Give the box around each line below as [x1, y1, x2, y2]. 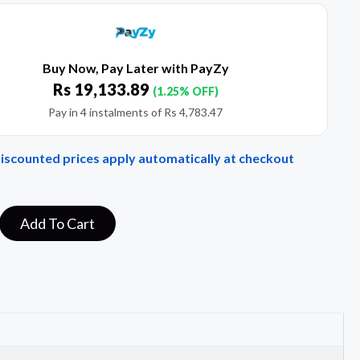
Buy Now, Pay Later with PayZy [42, 60, 229, 76]
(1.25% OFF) [152, 84, 219, 99]
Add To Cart [19, 215, 95, 233]
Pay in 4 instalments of [48, 105, 165, 120]
